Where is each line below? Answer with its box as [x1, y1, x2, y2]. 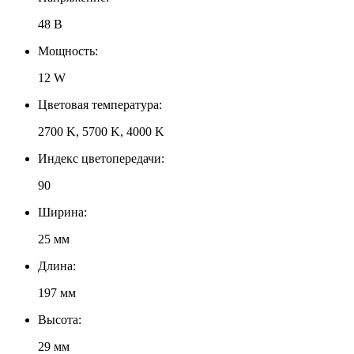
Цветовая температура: [38, 97, 162, 111]
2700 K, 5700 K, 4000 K [38, 124, 164, 138]
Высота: [38, 312, 81, 326]
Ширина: [38, 205, 87, 219]
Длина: [38, 258, 76, 273]
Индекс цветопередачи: [38, 151, 164, 165]
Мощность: [38, 43, 98, 58]
